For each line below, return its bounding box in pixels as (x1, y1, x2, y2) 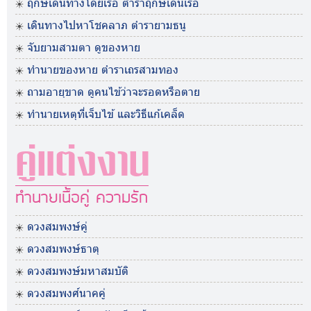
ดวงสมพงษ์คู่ (27, 219, 87, 233)
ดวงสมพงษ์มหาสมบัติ (27, 263, 128, 278)
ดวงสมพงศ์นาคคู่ (27, 285, 106, 300)
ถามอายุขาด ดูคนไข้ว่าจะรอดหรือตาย (27, 84, 200, 99)
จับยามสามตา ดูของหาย (27, 40, 140, 54)
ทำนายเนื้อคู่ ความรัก (15, 187, 148, 207)
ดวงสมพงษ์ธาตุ (27, 241, 99, 255)
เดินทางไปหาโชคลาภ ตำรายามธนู (27, 17, 186, 32)
